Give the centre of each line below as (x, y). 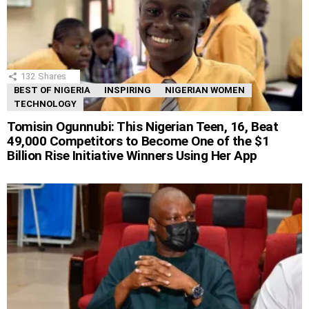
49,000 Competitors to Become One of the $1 (138, 141)
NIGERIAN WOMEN (205, 90)
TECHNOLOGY (45, 104)
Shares (52, 77)
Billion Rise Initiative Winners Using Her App (132, 156)
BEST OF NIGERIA (52, 90)
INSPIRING (128, 90)
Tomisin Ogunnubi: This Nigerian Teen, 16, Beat (143, 127)
